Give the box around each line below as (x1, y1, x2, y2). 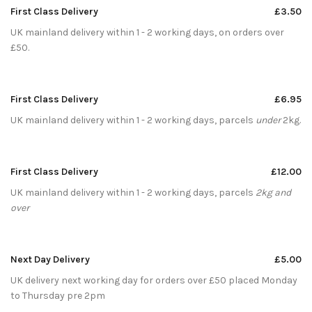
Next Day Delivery (10, 253, 90, 265)
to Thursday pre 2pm (10, 289, 105, 302)
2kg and (256, 186, 291, 198)
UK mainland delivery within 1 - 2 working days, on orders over (10, 26, 284, 38)
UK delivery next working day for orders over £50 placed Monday (10, 274, 297, 286)
